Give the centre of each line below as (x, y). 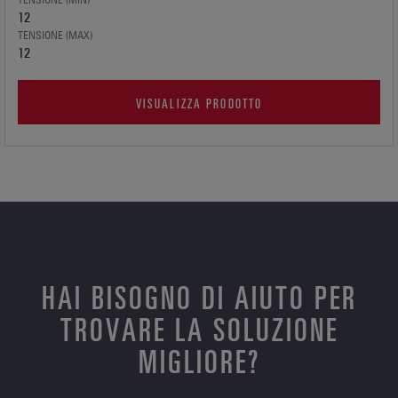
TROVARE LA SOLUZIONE (199, 328)
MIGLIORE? (199, 360)
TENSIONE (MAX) (55, 35)
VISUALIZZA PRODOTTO (199, 102)
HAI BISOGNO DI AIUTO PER (199, 296)
